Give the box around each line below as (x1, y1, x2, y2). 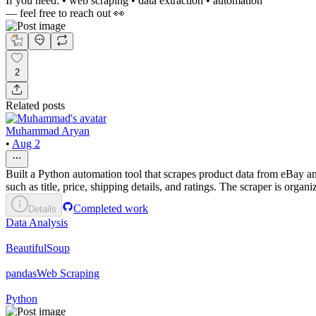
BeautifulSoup (6, 241, 70, 254)
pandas (6, 267, 37, 279)
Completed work (73, 202, 148, 214)
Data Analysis (6, 216, 68, 229)
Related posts (6, 99, 65, 111)
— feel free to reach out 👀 (6, 7, 125, 19)
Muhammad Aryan (6, 124, 90, 137)
